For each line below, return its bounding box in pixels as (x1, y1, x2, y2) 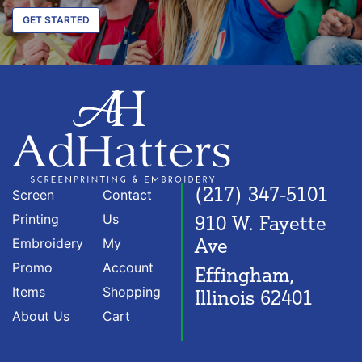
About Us (12, 307, 69, 324)
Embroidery (12, 234, 83, 251)
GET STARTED (23, 13, 90, 26)
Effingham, (195, 262, 295, 287)
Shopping (103, 283, 161, 300)
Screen (12, 186, 54, 203)
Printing (12, 210, 59, 227)
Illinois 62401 (195, 284, 313, 309)
